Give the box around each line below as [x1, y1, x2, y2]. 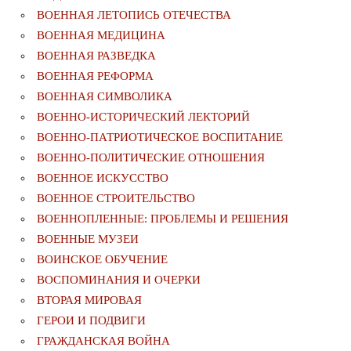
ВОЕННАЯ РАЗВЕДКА [37, 49, 156, 63]
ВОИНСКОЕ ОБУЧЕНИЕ [37, 253, 168, 266]
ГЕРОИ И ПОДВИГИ [37, 314, 146, 327]
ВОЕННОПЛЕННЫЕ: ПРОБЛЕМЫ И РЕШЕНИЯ [37, 212, 288, 226]
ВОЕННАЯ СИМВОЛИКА [37, 90, 172, 103]
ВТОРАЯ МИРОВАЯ [37, 294, 142, 307]
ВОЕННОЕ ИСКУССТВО [37, 172, 168, 185]
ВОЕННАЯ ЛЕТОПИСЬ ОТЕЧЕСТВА [37, 9, 231, 22]
